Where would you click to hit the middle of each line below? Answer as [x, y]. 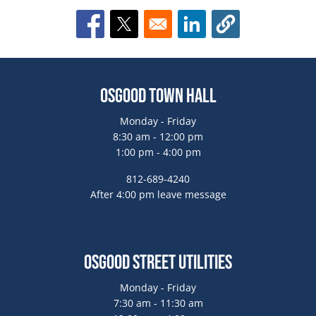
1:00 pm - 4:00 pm [158, 152]
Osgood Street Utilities [158, 262]
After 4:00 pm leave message [158, 194]
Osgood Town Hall [158, 96]
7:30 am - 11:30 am [158, 303]
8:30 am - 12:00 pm [158, 136]
